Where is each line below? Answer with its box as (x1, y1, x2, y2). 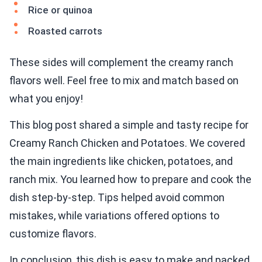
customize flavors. (9, 227, 96, 240)
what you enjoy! (9, 92, 83, 105)
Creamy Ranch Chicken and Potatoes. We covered (9, 137, 245, 150)
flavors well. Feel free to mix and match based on (9, 74, 239, 87)
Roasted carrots (28, 25, 102, 37)
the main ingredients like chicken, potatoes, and (9, 155, 233, 168)
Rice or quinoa (28, 4, 92, 16)
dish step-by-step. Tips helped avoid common (9, 191, 225, 204)
